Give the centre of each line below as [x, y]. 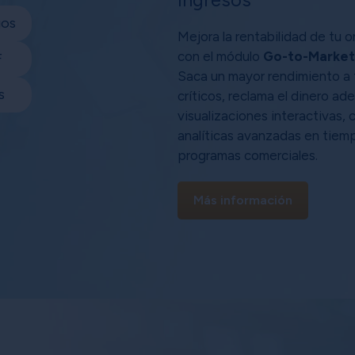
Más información [243, 200]
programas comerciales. [248, 155]
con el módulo [220, 56]
